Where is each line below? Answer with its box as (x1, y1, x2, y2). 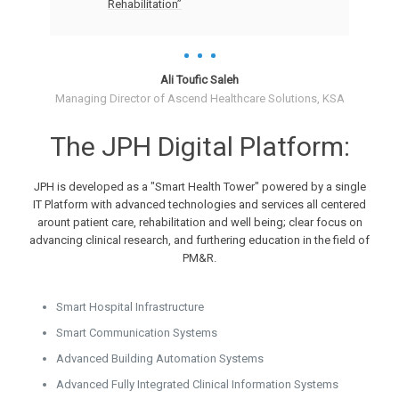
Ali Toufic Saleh (160, 72, 239, 86)
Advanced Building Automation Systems (56, 351, 264, 365)
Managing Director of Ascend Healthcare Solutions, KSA (54, 91, 345, 105)
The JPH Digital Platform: (49, 130, 350, 162)
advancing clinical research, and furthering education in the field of (29, 232, 370, 247)
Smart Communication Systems (56, 325, 217, 339)
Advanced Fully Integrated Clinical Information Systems (56, 377, 338, 391)
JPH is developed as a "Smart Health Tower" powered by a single (33, 179, 366, 193)
